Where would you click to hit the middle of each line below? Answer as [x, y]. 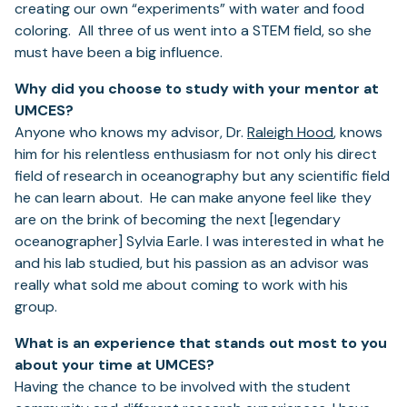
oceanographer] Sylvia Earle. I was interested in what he [199, 242]
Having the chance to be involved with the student [183, 387]
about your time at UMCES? [114, 365]
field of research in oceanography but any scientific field [202, 176]
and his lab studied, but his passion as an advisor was [192, 263]
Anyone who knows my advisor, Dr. [131, 133]
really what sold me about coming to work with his [181, 285]
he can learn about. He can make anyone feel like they [193, 198]
